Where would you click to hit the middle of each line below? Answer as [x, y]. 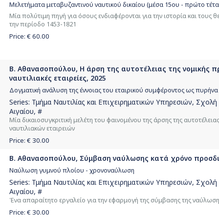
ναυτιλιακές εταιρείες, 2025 [58, 78]
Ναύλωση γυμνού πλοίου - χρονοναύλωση [72, 170]
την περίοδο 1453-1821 [43, 24]
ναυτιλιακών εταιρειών [42, 129]
